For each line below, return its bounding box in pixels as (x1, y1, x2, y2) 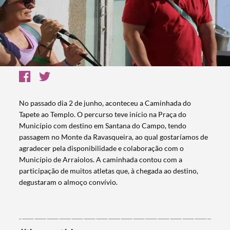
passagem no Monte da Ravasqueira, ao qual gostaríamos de (19, 132, 208, 142)
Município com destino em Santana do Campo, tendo (19, 121, 187, 130)
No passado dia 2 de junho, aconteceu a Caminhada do (19, 99, 191, 108)
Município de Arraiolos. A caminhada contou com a (19, 155, 183, 164)
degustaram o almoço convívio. (19, 178, 118, 187)
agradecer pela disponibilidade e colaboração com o (19, 144, 184, 153)
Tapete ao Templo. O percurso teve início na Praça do (19, 110, 187, 119)
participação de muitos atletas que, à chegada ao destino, (19, 166, 199, 176)
